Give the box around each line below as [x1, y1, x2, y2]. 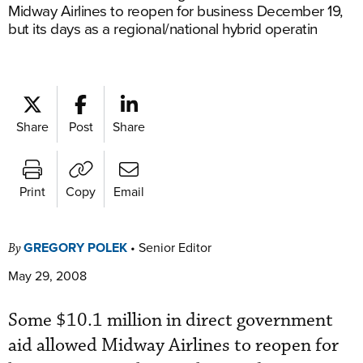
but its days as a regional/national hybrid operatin [8, 17, 318, 39]
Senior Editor [139, 238, 211, 256]
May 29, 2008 [8, 267, 87, 284]
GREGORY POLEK [23, 238, 127, 257]
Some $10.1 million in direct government [8, 309, 333, 332]
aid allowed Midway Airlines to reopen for [8, 334, 339, 357]
